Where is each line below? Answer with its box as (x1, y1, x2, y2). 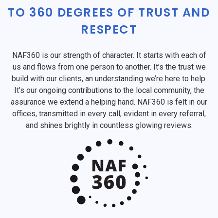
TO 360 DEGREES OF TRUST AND (8, 4, 210, 20)
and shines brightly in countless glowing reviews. (25, 120, 193, 130)
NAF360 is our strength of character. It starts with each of (12, 50, 206, 60)
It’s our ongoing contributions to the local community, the (14, 85, 204, 95)
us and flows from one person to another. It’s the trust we (12, 62, 206, 72)
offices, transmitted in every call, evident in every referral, (12, 109, 206, 118)
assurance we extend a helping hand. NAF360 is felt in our (11, 97, 207, 107)
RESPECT (81, 21, 137, 37)
